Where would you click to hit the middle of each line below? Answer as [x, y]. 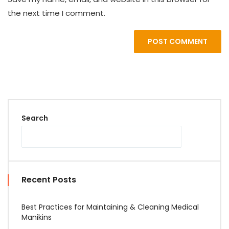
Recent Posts [49, 179]
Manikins [37, 217]
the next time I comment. [56, 13]
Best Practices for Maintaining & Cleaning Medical [110, 207]
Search [35, 118]
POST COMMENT [178, 41]
